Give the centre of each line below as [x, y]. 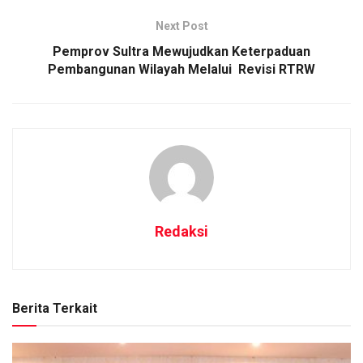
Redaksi [181, 231]
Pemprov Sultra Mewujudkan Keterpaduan [181, 51]
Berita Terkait [55, 308]
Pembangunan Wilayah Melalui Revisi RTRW [181, 69]
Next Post [181, 26]
